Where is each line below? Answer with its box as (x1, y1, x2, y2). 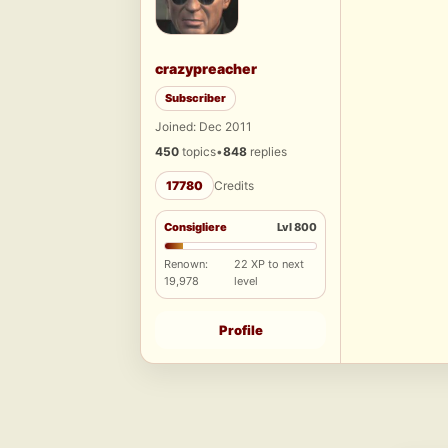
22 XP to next (234, 257, 305, 272)
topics (179, 144, 216, 160)
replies (247, 144, 287, 160)
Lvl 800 (277, 220, 317, 235)
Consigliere (164, 220, 227, 235)
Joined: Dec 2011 (155, 119, 252, 135)
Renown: (164, 257, 208, 272)
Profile (218, 322, 263, 339)
